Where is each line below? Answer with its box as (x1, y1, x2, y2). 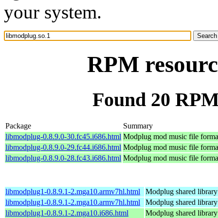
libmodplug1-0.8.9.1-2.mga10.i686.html (5, 208, 128, 217)
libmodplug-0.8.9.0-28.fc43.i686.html (5, 153, 121, 162)
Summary (123, 121, 153, 130)
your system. (4, 1, 102, 22)
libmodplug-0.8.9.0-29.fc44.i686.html (5, 143, 121, 151)
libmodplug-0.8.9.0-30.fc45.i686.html (5, 132, 121, 141)
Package (5, 121, 31, 130)
